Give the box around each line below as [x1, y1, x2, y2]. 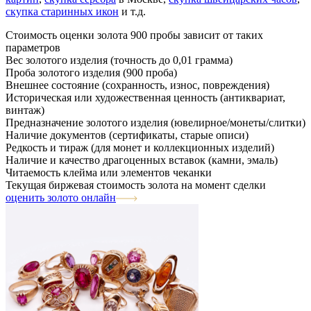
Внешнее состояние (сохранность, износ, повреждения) [6, 79, 269, 91]
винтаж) [6, 104, 44, 116]
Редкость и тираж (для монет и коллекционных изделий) [6, 142, 274, 153]
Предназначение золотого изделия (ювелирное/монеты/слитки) [6, 117, 305, 128]
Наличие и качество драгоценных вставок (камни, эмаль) [6, 154, 278, 166]
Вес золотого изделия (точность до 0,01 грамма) [6, 54, 233, 66]
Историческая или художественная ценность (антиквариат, [6, 92, 285, 103]
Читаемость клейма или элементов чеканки [6, 167, 212, 178]
